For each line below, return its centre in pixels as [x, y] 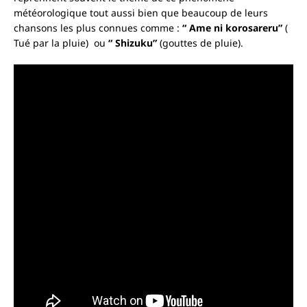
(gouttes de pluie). [200, 43]
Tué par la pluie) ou [61, 43]
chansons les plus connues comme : [98, 28]
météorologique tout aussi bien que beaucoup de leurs [141, 13]
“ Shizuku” [133, 43]
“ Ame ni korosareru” [232, 28]
